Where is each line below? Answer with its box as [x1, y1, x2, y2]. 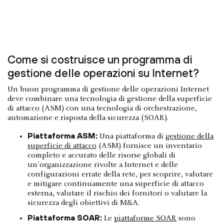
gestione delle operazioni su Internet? [7, 66, 199, 80]
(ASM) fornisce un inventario [96, 142, 202, 150]
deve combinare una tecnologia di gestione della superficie [7, 95, 212, 103]
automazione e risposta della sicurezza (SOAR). [7, 114, 168, 122]
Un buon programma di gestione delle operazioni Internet [7, 85, 209, 94]
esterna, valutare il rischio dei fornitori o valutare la [27, 189, 207, 198]
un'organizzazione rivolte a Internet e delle [27, 161, 178, 169]
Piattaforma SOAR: [27, 213, 102, 222]
